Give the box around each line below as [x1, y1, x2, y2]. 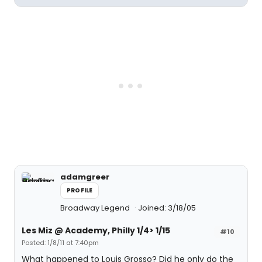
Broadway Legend [60, 202, 132, 213]
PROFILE [67, 186, 93, 195]
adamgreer [60, 171, 109, 182]
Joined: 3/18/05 [138, 202, 196, 213]
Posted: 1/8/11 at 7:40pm [22, 238, 99, 247]
